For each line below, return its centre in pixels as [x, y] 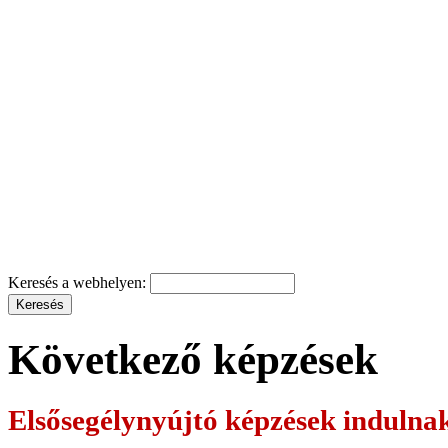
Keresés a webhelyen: [79, 282]
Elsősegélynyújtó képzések [175, 419]
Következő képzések [193, 359]
